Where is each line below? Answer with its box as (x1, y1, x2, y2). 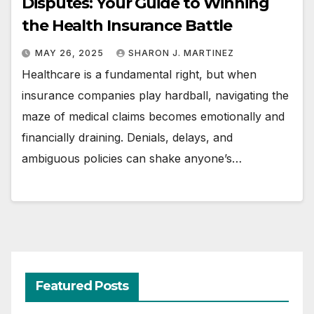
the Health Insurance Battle (22, 16, 233, 36)
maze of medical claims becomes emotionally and (22, 109, 285, 124)
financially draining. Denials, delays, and (22, 130, 233, 145)
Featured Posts (36, 278, 129, 294)
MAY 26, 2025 (35, 48, 107, 59)
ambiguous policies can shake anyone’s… (22, 151, 242, 166)
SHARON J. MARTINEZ (128, 48, 234, 59)
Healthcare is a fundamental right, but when (22, 67, 257, 82)
